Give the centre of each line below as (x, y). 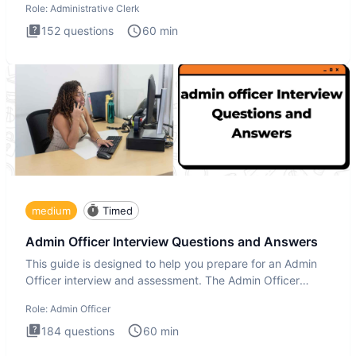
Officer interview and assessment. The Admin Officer (163, 280)
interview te (56, 296)
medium (51, 210)
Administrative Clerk (95, 9)
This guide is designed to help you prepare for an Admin (171, 263)
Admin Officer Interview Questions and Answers (172, 242)
